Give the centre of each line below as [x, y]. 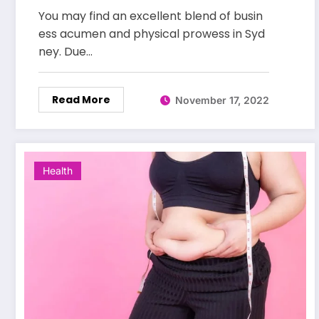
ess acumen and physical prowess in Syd [152, 34]
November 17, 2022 [222, 100]
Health [58, 171]
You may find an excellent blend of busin [151, 16]
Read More [81, 100]
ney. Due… [66, 52]
